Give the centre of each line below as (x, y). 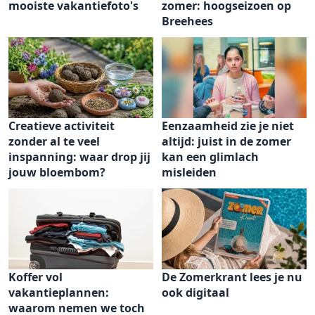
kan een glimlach (210, 157)
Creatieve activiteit (62, 126)
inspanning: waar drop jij (79, 157)
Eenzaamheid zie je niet (228, 126)
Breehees (187, 21)
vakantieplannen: (59, 292)
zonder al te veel (54, 141)
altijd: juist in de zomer (226, 141)
